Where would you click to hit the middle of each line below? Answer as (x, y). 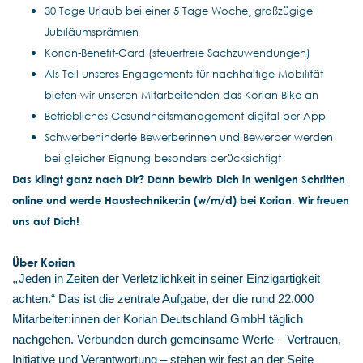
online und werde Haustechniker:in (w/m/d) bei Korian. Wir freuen (181, 200)
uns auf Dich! (46, 221)
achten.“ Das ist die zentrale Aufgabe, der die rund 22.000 (163, 299)
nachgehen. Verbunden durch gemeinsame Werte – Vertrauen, (177, 340)
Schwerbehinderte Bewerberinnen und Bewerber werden (189, 137)
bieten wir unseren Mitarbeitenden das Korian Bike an (181, 95)
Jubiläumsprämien (92, 32)
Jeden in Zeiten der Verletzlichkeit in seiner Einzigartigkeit (169, 279)
